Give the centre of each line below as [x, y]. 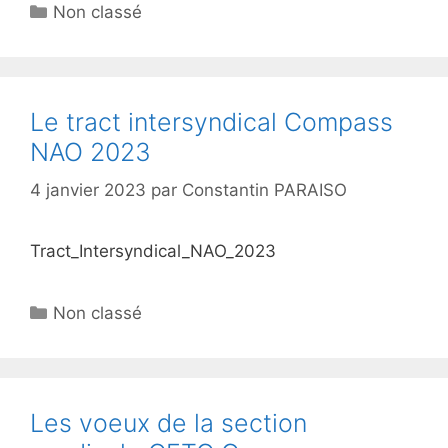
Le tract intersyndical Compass [211, 121]
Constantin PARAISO [264, 190]
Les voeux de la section [168, 423]
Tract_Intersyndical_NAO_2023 [153, 251]
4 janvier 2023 [88, 190]
